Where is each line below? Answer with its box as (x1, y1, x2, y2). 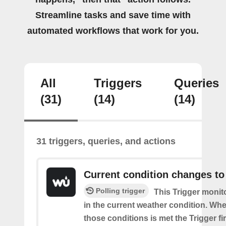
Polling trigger (96, 186, 145, 195)
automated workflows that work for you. (27, 25, 199, 36)
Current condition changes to (84, 168, 224, 180)
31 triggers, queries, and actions (36, 136, 176, 146)
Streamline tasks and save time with (35, 10, 191, 20)
